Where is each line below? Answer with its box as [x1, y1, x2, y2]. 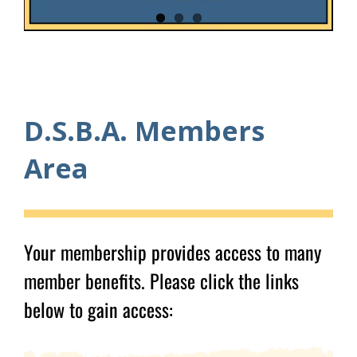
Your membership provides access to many [23, 237, 321, 267]
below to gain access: [23, 295, 173, 324]
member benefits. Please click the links [23, 266, 299, 296]
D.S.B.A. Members [23, 112, 265, 150]
